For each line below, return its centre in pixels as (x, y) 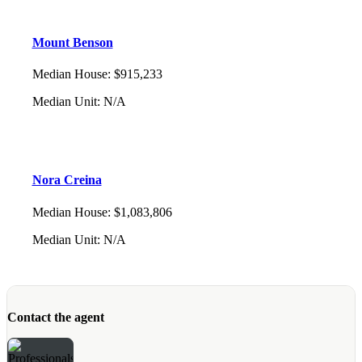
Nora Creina (67, 180)
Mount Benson (72, 42)
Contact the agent (56, 318)
